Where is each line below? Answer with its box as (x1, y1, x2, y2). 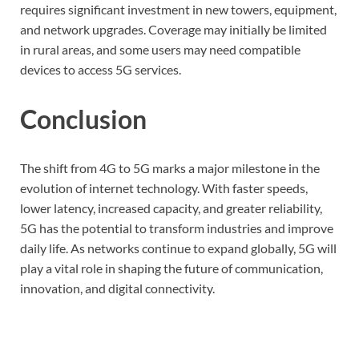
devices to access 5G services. (20, 61, 181, 77)
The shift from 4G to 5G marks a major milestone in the (20, 160, 320, 176)
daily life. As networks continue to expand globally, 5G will (20, 240, 337, 256)
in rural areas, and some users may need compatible (20, 41, 301, 57)
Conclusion (20, 103, 147, 135)
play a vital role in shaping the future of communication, (20, 260, 323, 276)
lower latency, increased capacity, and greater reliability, (20, 200, 322, 216)
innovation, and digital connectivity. (20, 280, 215, 296)
